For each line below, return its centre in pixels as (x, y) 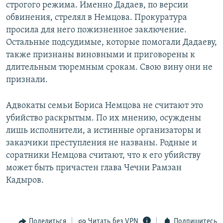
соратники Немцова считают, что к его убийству (103, 156)
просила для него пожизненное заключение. (96, 30)
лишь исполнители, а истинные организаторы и (104, 131)
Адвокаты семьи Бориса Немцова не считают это (105, 106)
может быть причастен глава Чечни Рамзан (94, 168)
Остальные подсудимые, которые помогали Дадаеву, (111, 43)
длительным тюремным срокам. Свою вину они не (109, 68)
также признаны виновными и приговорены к (101, 55)
